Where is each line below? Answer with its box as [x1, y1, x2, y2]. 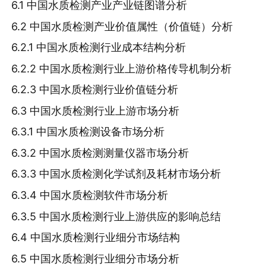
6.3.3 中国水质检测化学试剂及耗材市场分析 [11, 167, 221, 180]
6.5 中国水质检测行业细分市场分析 [11, 252, 180, 265]
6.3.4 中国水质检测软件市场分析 [11, 189, 169, 201]
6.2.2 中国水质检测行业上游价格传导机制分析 [11, 62, 232, 75]
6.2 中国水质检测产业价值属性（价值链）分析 [11, 20, 233, 33]
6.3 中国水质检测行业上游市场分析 [11, 104, 180, 117]
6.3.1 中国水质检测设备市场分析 [11, 125, 165, 138]
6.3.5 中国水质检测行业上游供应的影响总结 [11, 210, 221, 223]
